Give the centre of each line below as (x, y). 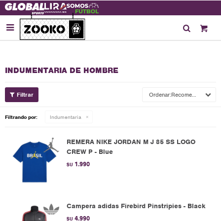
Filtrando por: (21, 117)
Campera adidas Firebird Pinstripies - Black (136, 206)
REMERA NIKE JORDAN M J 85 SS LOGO (131, 142)
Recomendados (182, 95)
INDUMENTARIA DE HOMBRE (62, 71)
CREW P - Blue (90, 152)
